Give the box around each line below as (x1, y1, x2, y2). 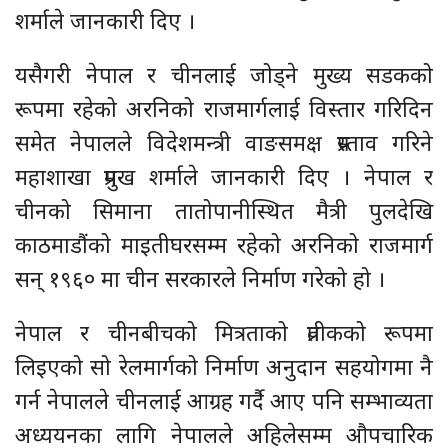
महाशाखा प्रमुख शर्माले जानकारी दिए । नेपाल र (15, 161, 433, 191)
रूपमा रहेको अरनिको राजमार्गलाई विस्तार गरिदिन (15, 93, 433, 123)
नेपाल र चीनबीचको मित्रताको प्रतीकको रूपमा (15, 317, 433, 347)
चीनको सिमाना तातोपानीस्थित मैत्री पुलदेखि (15, 195, 433, 225)
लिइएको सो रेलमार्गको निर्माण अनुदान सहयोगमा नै (15, 351, 433, 381)
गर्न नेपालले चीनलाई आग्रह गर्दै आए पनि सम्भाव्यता (15, 385, 433, 415)
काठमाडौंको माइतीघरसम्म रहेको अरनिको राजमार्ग (15, 229, 433, 259)
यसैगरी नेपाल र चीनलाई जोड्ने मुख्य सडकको (15, 59, 433, 89)
